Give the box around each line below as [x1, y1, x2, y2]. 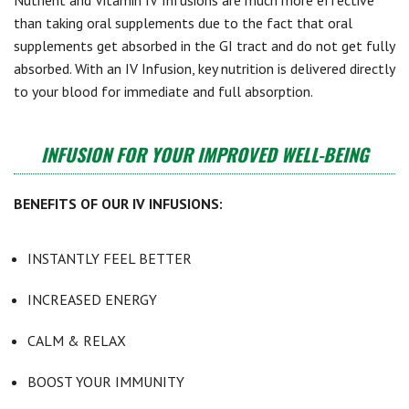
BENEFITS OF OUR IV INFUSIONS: [14, 194, 223, 213]
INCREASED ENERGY [27, 290, 157, 309]
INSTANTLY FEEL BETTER [27, 249, 192, 267]
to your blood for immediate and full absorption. [14, 82, 313, 100]
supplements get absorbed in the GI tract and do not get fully [14, 37, 394, 55]
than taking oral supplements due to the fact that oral [14, 14, 352, 32]
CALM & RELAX [27, 331, 126, 350]
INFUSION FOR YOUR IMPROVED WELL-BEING [40, 141, 369, 168]
